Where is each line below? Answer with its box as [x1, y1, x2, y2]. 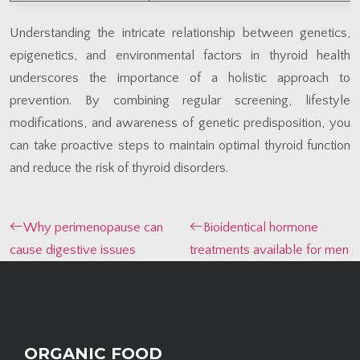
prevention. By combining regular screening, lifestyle [10, 92, 350, 108]
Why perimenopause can [23, 219, 163, 235]
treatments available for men [190, 242, 349, 257]
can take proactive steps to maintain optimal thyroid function [10, 137, 350, 153]
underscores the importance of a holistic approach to [10, 70, 350, 85]
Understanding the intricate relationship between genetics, [10, 25, 350, 40]
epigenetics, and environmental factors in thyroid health [10, 47, 350, 63]
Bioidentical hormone [203, 219, 318, 235]
